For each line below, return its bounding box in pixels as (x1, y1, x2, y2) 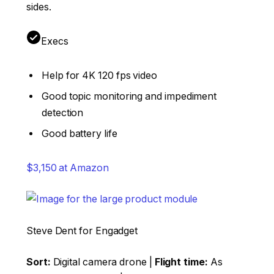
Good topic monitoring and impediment (42, 91, 217, 103)
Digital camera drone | (50, 256, 155, 268)
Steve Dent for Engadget (26, 224, 138, 237)
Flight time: (154, 256, 208, 268)
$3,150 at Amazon (26, 161, 109, 174)
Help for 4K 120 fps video (42, 70, 158, 82)
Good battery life (42, 128, 117, 140)
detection (42, 107, 84, 119)
